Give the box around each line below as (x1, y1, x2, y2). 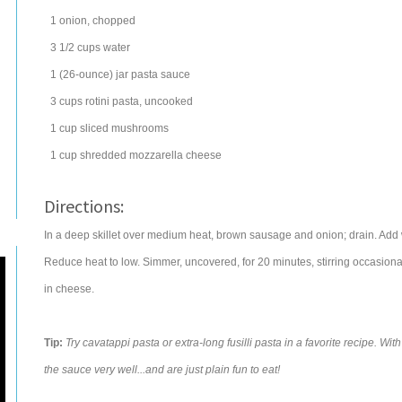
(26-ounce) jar (59, 68, 128, 81)
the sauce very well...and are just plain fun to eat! (44, 363, 280, 376)
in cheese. (44, 283, 94, 295)
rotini (85, 95, 109, 108)
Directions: (44, 195, 124, 217)
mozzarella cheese (129, 149, 222, 162)
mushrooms (111, 122, 169, 135)
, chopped (87, 14, 135, 27)
